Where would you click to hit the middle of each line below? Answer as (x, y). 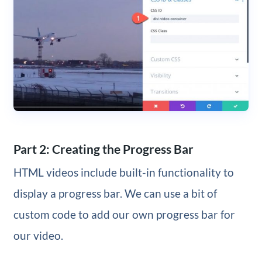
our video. (38, 236)
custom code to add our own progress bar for (124, 215)
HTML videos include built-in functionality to (123, 173)
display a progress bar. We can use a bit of (115, 194)
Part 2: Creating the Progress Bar (103, 149)
